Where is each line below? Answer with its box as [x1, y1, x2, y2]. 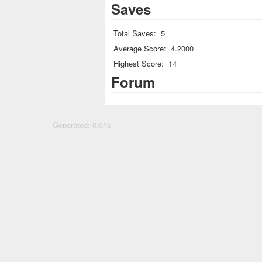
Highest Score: [113, 58, 164, 69]
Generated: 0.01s [53, 119, 111, 130]
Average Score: [113, 43, 166, 54]
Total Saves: [113, 27, 156, 39]
